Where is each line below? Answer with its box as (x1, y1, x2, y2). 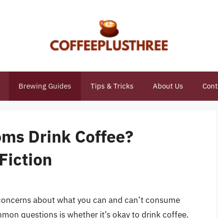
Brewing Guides (18, 81, 71, 91)
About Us (152, 81, 183, 91)
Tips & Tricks (90, 81, 133, 91)
